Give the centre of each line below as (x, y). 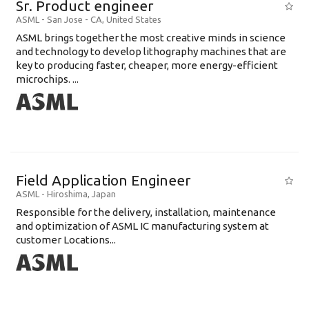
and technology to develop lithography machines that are (151, 51)
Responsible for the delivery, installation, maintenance (146, 212)
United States (134, 19)
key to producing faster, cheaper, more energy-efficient (147, 65)
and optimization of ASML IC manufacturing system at (142, 226)
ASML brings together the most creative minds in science (151, 38)
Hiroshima (67, 194)
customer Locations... (66, 240)
